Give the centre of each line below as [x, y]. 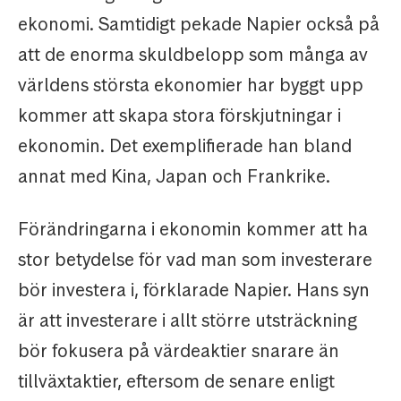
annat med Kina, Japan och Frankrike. [174, 177]
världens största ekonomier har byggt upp [191, 85]
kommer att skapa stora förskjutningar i [179, 116]
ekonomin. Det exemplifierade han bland [185, 146]
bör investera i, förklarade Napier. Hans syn [194, 290]
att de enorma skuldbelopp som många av [193, 55]
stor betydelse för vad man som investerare [195, 260]
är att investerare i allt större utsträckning [188, 321]
